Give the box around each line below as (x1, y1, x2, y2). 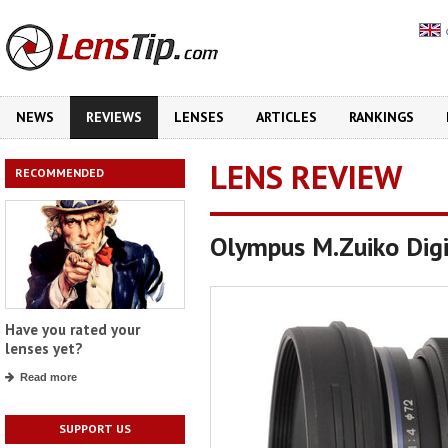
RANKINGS (349, 108, 414, 126)
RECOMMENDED (15, 165, 104, 180)
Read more (20, 371, 77, 384)
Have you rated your (5, 320, 140, 340)
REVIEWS (86, 108, 142, 126)
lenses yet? (5, 339, 83, 359)
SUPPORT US (59, 421, 131, 437)
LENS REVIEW (210, 155, 402, 198)
